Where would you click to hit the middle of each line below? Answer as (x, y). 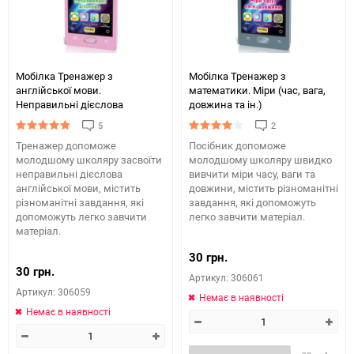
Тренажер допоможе (66, 145)
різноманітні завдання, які (80, 202)
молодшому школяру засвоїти (89, 160)
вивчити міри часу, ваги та (252, 174)
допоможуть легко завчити (81, 217)
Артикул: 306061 (226, 277)
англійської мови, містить (78, 188)
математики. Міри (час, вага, (257, 90)
